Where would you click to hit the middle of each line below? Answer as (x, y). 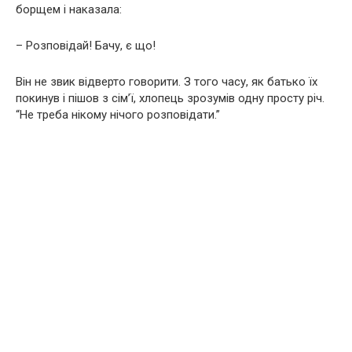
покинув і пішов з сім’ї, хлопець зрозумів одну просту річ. (170, 98)
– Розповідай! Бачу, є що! (86, 45)
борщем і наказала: (69, 9)
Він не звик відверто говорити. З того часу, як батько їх (167, 81)
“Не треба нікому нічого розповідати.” (118, 114)
